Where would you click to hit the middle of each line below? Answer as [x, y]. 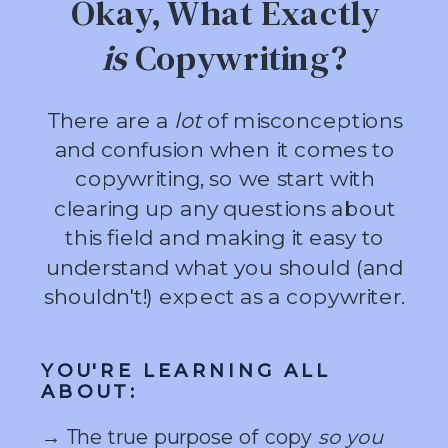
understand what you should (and [225, 266]
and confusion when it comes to [224, 149]
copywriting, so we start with [224, 178]
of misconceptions [301, 119]
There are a [110, 119]
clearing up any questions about [224, 208]
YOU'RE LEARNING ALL [185, 369]
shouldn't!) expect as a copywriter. [225, 296]
